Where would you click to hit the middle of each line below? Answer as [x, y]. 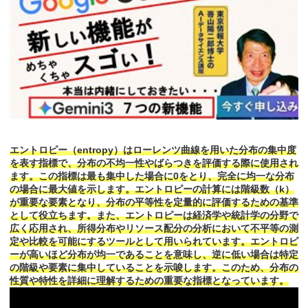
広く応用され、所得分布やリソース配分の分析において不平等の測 [154, 229]
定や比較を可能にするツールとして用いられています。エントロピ [154, 242]
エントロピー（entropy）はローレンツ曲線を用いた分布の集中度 [153, 150]
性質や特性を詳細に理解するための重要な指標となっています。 [149, 281]
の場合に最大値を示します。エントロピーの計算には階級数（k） [152, 189]
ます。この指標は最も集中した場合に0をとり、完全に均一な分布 [152, 176]
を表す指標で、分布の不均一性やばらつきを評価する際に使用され [154, 163]
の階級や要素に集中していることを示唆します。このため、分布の [154, 268]
